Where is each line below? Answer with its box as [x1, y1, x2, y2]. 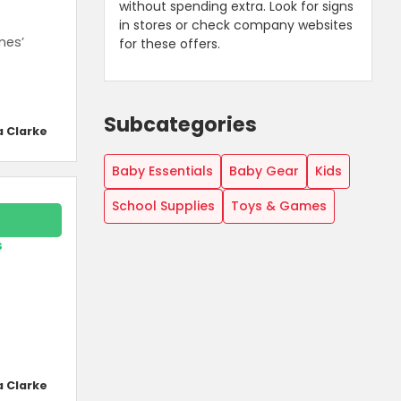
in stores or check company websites [119, 15, 353, 34]
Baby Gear [229, 161, 299, 180]
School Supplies [112, 196, 215, 215]
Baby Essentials [112, 161, 213, 180]
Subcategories [104, 109, 257, 139]
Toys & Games [231, 196, 327, 215]
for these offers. [119, 34, 220, 53]
